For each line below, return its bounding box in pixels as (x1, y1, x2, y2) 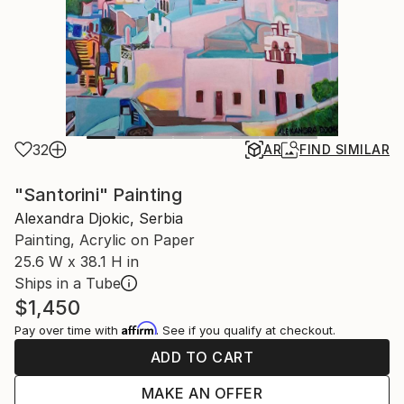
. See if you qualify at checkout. (156, 323, 335, 337)
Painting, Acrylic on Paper (14, 231, 195, 249)
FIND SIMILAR (299, 142, 390, 157)
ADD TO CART (150, 348, 254, 366)
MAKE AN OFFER (141, 384, 263, 402)
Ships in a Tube (14, 274, 121, 292)
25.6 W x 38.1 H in (14, 252, 139, 271)
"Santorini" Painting (14, 184, 182, 206)
